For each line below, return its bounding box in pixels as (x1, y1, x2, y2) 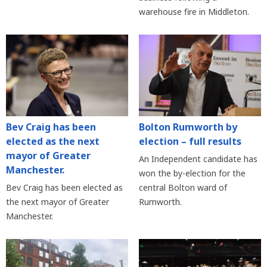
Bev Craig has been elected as (6, 182, 123, 194)
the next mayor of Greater (6, 196, 109, 208)
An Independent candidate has (138, 153, 257, 165)
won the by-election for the (138, 167, 246, 179)
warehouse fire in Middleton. (138, 6, 249, 18)
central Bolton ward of (138, 182, 227, 194)
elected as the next (6, 135, 100, 148)
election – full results (138, 135, 241, 148)
